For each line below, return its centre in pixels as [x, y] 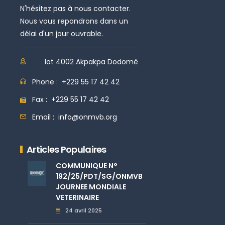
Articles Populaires [67, 149]
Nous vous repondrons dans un [74, 21]
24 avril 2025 [83, 210]
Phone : [47, 82]
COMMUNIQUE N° [86, 165]
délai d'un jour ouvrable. [62, 33]
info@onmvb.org [88, 117]
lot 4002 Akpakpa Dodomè [91, 62]
